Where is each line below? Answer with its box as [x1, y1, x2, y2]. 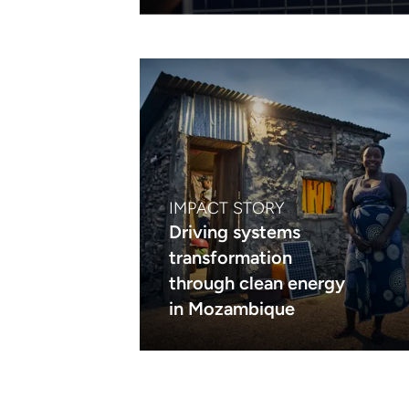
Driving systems [169, 221, 301, 243]
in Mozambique [169, 298, 296, 320]
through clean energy [169, 272, 346, 294]
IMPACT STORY [169, 198, 286, 218]
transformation [169, 246, 293, 268]
